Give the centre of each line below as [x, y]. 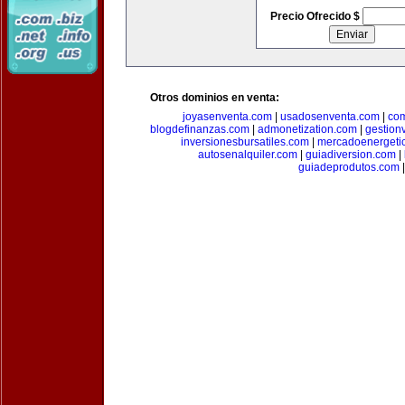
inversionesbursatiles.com [245, 142]
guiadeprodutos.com [349, 167]
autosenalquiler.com [247, 155]
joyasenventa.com [227, 117]
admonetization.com [307, 129]
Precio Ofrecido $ [316, 16]
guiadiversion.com [350, 155]
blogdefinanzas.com [200, 129]
